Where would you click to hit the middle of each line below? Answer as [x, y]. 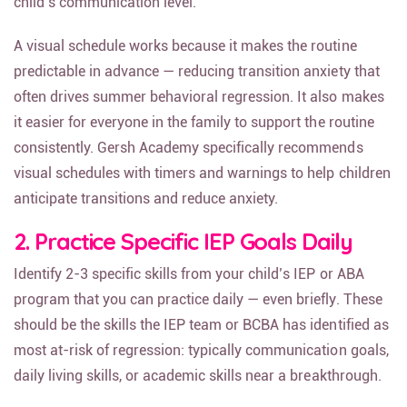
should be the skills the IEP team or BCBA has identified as [201, 335]
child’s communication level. [105, 12]
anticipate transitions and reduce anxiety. [146, 208]
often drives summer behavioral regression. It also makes [199, 107]
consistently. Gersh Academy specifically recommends [189, 158]
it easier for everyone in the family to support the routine [194, 132]
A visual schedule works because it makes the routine [185, 56]
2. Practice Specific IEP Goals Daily [183, 251]
